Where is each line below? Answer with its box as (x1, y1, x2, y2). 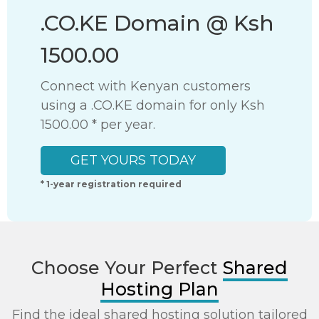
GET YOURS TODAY (70, 152, 196, 168)
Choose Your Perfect (31, 257, 223, 278)
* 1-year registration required (41, 179, 182, 189)
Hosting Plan (100, 278, 219, 300)
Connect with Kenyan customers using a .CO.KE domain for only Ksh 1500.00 (41, 78, 251, 94)
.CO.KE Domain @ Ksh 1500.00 (41, 10, 274, 36)
